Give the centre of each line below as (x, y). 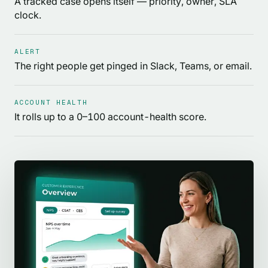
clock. (28, 15)
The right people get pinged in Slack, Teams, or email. (133, 66)
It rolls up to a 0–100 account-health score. (110, 116)
